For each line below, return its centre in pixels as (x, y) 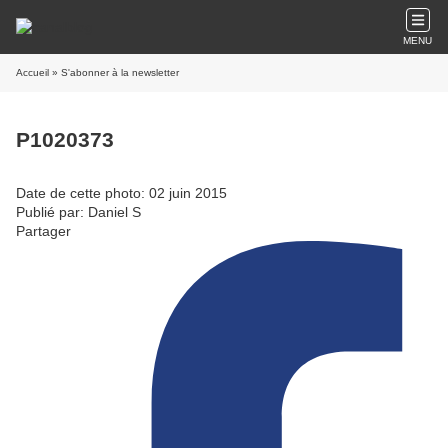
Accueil (32, 72)
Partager (43, 230)
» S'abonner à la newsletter (114, 72)
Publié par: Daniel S (78, 211)
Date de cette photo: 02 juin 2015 (121, 192)
